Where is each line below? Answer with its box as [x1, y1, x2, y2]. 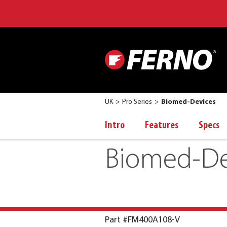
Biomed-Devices [161, 98, 216, 106]
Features [145, 121, 178, 131]
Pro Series [122, 98, 152, 106]
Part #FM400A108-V [105, 215, 180, 225]
